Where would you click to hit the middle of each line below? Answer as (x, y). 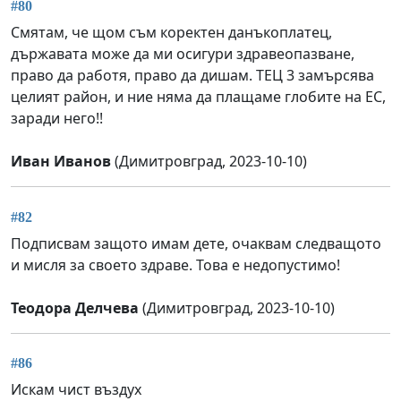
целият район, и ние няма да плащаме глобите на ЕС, (198, 97)
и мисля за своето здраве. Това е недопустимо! (175, 264)
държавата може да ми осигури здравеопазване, (183, 54)
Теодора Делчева (75, 307)
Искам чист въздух (76, 389)
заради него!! (57, 119)
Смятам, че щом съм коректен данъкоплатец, (171, 33)
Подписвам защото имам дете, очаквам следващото (196, 243)
